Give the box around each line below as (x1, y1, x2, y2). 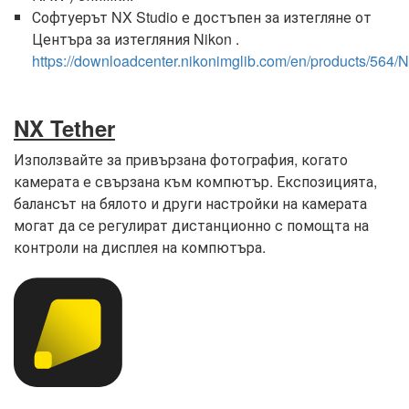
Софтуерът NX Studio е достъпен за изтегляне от (32, 6, 372, 28)
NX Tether (14, 112, 115, 144)
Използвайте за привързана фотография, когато (14, 149, 348, 171)
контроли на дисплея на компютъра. (14, 236, 266, 258)
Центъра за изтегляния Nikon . (32, 28, 239, 50)
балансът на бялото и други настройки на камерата (14, 193, 367, 215)
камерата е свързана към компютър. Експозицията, (14, 171, 377, 193)
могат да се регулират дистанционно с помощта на (14, 215, 369, 236)
